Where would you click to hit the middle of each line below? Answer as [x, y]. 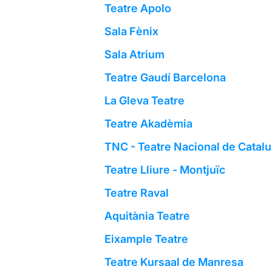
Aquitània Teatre [147, 216]
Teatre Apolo [138, 8]
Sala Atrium [134, 55]
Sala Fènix [131, 32]
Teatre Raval [136, 193]
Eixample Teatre [146, 239]
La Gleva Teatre [144, 101]
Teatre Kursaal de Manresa [174, 262]
